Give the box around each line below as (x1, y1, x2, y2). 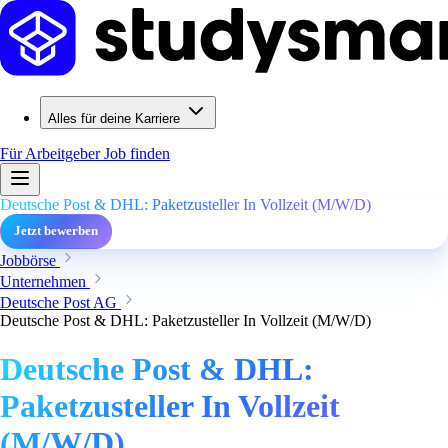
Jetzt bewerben (14, 224, 98, 238)
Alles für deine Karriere (48, 111, 180, 126)
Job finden (104, 145, 170, 162)
